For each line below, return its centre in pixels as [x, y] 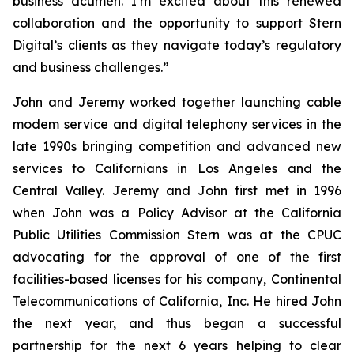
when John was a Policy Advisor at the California [177, 213]
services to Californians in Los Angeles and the [177, 168]
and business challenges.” [91, 67]
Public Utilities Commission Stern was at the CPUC [177, 235]
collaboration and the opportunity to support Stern [177, 23]
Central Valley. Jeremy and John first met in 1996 [177, 190]
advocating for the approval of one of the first [177, 257]
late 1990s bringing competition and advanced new [177, 146]
